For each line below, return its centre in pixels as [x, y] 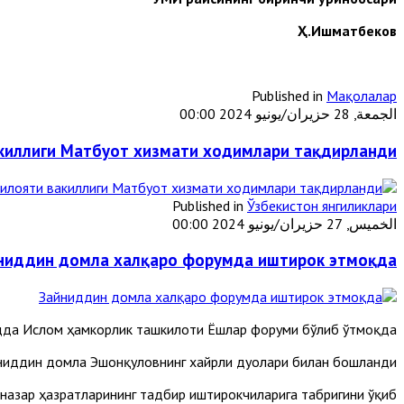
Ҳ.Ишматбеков [347, 31]
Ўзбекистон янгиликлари [322, 205]
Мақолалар [362, 96]
